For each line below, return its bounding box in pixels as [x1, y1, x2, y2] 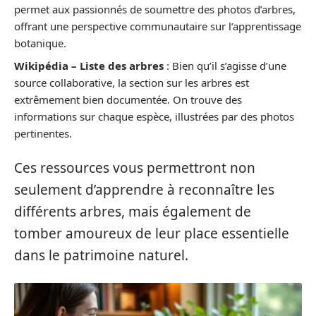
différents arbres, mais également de [14, 202, 251, 221]
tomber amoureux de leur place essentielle [14, 224, 289, 243]
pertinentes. [14, 126, 72, 140]
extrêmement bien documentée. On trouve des [14, 92, 242, 107]
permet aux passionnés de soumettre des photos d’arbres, [14, 2, 296, 17]
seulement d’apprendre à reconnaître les [14, 181, 274, 200]
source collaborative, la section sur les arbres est [14, 75, 249, 90]
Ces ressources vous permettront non [14, 159, 255, 178]
